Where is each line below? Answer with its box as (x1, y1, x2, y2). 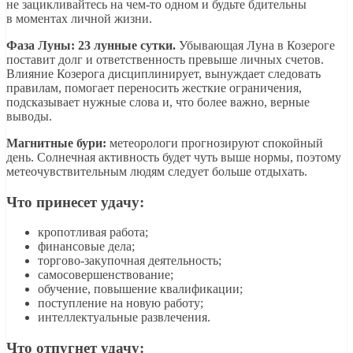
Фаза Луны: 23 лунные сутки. (6, 38, 179, 52)
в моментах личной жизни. (6, 11, 152, 25)
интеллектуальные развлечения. (38, 310, 210, 325)
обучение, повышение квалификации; (38, 282, 243, 296)
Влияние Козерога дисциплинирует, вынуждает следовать (6, 66, 321, 80)
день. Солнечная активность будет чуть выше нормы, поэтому (6, 150, 341, 164)
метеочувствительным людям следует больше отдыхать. (6, 164, 307, 178)
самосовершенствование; (38, 268, 173, 282)
